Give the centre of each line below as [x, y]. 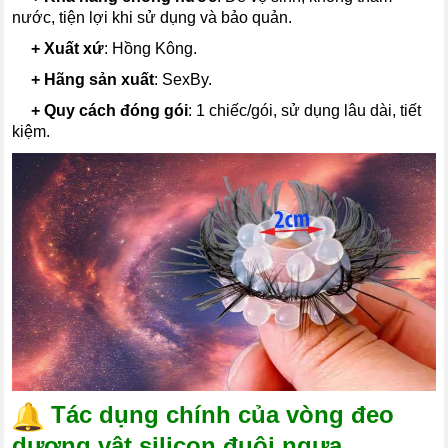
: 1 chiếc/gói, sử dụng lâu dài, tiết [305, 110]
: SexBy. [183, 79]
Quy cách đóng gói [116, 110]
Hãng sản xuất [99, 79]
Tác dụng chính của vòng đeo [223, 415]
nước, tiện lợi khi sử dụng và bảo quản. [152, 17]
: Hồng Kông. [151, 48]
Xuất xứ [74, 48]
